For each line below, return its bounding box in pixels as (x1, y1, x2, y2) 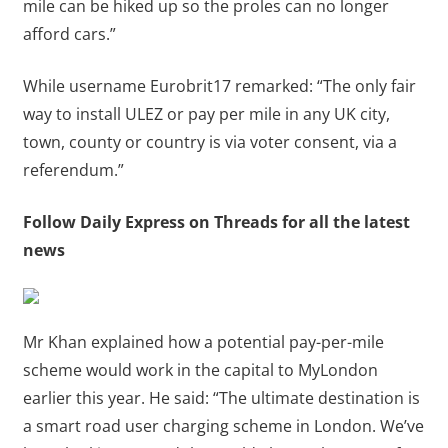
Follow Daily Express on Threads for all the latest (22, 211, 410, 234)
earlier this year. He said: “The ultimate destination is (22, 387, 420, 410)
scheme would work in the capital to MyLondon (22, 359, 378, 382)
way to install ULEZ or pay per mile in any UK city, (22, 103, 390, 126)
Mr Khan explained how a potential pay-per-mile (22, 331, 384, 354)
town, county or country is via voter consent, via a (22, 131, 397, 154)
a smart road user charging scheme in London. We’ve (22, 415, 424, 438)
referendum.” (22, 159, 124, 182)
